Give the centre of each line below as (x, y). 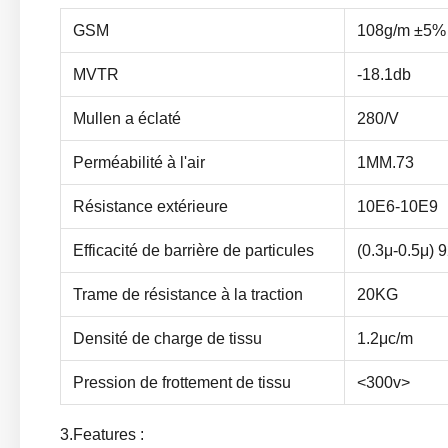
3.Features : (102, 434)
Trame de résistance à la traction (188, 294)
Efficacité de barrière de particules (193, 250)
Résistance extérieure (150, 206)
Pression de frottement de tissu (182, 382)
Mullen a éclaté (127, 118)
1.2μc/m (385, 338)
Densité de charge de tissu (167, 338)
